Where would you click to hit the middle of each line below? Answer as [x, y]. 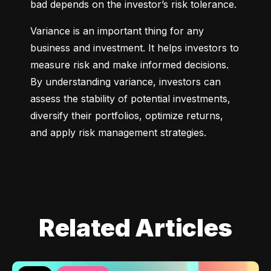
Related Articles [135, 228]
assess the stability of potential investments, [130, 99]
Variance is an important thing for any [117, 31]
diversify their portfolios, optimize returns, [127, 116]
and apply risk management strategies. [118, 133]
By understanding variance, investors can [126, 82]
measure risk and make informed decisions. [129, 65]
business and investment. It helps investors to [135, 48]
